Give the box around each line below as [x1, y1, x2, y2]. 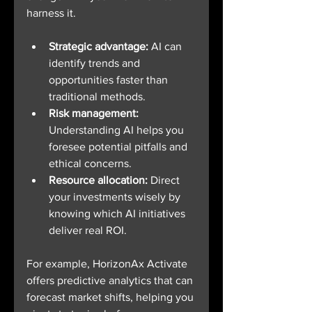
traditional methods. [49, 91, 146, 102]
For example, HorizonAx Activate [26, 258, 190, 270]
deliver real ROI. [49, 224, 127, 236]
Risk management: [49, 107, 139, 119]
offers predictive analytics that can [26, 274, 196, 286]
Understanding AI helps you [49, 124, 187, 136]
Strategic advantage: [49, 40, 148, 52]
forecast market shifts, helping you [26, 291, 196, 303]
